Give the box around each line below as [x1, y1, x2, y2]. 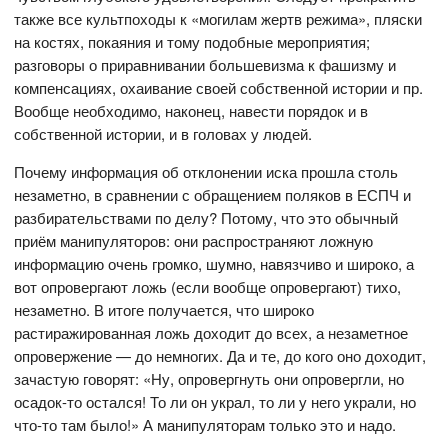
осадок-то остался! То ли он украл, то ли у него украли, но [14, 391, 417, 413]
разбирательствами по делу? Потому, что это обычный [14, 207, 399, 229]
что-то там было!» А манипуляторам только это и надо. [14, 414, 397, 436]
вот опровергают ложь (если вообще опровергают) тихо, [14, 276, 402, 298]
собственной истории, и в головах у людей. [14, 123, 313, 145]
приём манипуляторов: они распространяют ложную [14, 230, 374, 252]
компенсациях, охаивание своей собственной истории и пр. [14, 77, 424, 99]
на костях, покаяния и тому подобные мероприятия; [14, 31, 371, 53]
